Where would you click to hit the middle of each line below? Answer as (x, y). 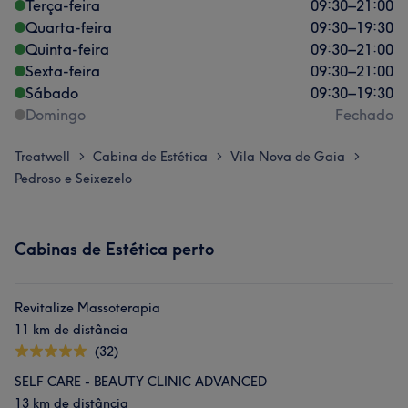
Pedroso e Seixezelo (73, 178)
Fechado (364, 115)
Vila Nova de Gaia (288, 157)
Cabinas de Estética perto (114, 249)
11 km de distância (71, 330)
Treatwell (42, 157)
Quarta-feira (69, 27)
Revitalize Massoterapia (87, 308)
